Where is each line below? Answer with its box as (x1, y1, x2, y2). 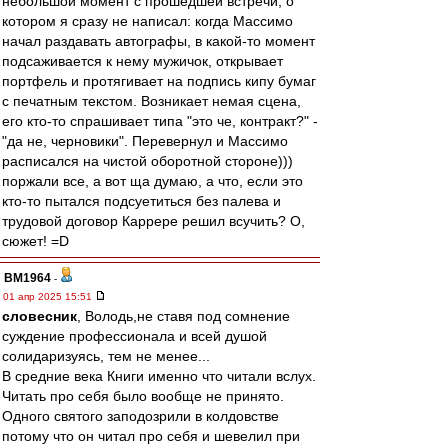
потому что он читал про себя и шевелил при (2, 428, 300, 444)
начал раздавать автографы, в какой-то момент (2, 33, 315, 49)
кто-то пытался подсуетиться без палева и (2, 193, 281, 209)
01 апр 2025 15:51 (3, 291, 95, 302)
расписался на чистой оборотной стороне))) (2, 153, 293, 169)
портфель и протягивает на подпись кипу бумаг (2, 73, 316, 89)
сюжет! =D (2, 233, 69, 249)
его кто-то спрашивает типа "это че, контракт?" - (2, 113, 318, 129)
